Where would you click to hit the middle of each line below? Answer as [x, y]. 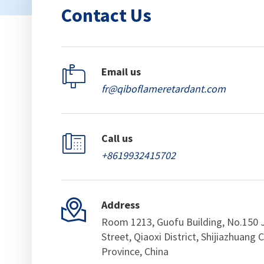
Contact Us [106, 15]
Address [120, 204]
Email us [121, 71]
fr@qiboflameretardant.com [163, 88]
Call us [117, 138]
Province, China [135, 251]
